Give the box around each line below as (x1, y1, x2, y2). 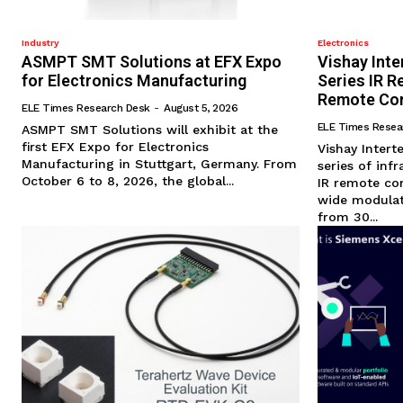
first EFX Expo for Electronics (22, 139, 209, 155)
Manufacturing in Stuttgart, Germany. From (22, 157, 297, 172)
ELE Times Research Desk (22, 102, 150, 115)
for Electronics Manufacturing (22, 71, 246, 91)
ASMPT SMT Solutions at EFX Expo (22, 52, 282, 72)
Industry (22, 38, 58, 49)
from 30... (317, 210, 378, 225)
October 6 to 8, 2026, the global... (22, 174, 234, 189)
